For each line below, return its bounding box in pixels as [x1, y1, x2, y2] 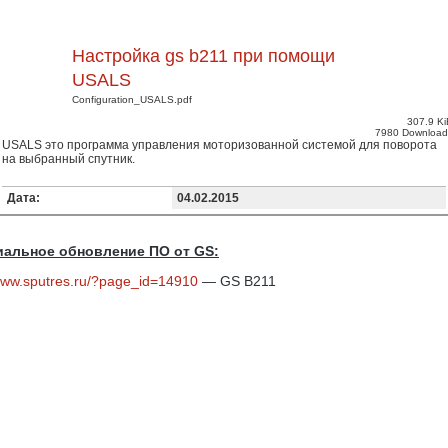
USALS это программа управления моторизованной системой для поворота [2, 138, 437, 152]
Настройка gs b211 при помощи [72, 46, 335, 66]
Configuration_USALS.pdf [72, 94, 192, 105]
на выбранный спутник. [2, 152, 135, 166]
